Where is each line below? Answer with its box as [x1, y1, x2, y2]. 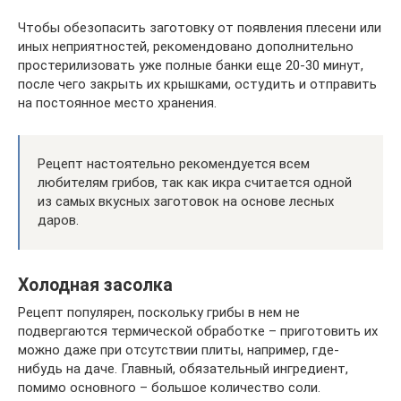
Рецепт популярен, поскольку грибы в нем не [18, 304, 300, 320]
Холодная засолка [18, 275, 173, 296]
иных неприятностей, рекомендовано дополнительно [18, 38, 354, 55]
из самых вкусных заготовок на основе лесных [38, 193, 334, 209]
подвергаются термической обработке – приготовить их [18, 323, 378, 339]
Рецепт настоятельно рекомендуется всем [38, 156, 310, 172]
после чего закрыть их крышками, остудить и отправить [18, 76, 377, 92]
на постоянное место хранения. [18, 95, 217, 111]
